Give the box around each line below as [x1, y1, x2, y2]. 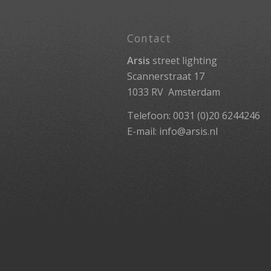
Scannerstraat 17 [127, 69, 204, 83]
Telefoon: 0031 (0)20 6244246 [127, 109, 260, 123]
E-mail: [127, 125, 159, 139]
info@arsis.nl [159, 125, 218, 139]
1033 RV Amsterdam [127, 85, 220, 99]
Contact [127, 31, 171, 46]
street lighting [150, 53, 217, 67]
